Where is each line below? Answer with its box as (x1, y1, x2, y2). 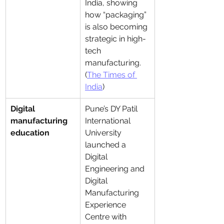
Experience (85, 200, 128, 209)
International (85, 116, 132, 125)
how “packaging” (85, 10, 148, 19)
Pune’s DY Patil (85, 104, 139, 113)
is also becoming (85, 22, 149, 31)
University (85, 128, 123, 137)
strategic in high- (85, 34, 146, 43)
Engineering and (85, 164, 146, 173)
